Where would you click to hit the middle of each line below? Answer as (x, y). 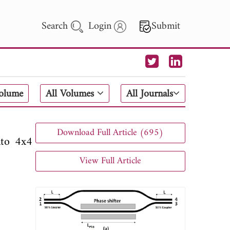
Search (56, 26)
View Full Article (110, 161)
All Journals (150, 94)
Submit (166, 26)
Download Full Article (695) (110, 132)
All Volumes (72, 94)
